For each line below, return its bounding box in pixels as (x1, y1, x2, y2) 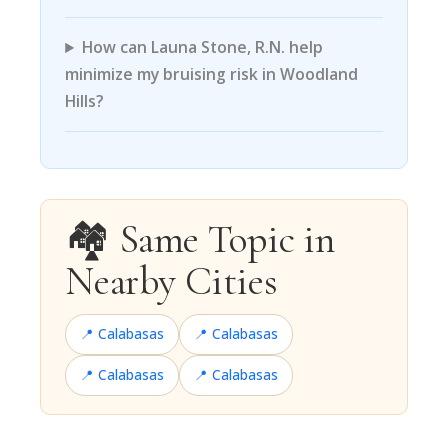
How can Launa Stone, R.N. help (82, 36, 323, 59)
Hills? (65, 90, 105, 113)
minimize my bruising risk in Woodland (65, 63, 359, 86)
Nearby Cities (65, 257, 278, 306)
